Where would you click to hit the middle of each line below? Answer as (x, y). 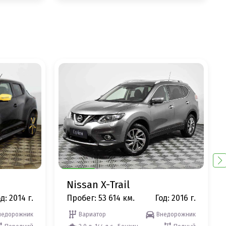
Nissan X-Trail (98, 184)
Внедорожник (176, 214)
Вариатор (92, 214)
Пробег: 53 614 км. (100, 198)
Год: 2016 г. (175, 198)
